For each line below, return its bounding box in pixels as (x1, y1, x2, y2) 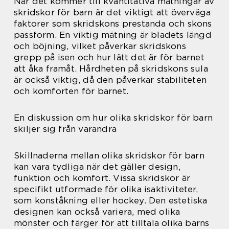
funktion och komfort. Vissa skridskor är (14, 173, 191, 184)
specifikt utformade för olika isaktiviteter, (14, 184, 198, 195)
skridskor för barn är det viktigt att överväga (14, 7, 211, 18)
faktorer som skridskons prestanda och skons (14, 18, 212, 29)
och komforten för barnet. (14, 86, 128, 97)
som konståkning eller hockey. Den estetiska (14, 195, 208, 206)
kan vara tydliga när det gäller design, (14, 162, 180, 172)
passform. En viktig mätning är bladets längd (14, 30, 212, 40)
